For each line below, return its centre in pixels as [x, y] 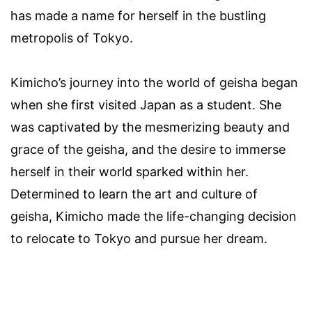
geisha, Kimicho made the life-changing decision [154, 217]
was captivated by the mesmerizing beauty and [150, 127]
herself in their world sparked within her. [130, 172]
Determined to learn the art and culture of [134, 194]
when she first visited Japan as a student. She [146, 105]
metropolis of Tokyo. [72, 38]
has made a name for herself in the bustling [138, 16]
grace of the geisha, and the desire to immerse [148, 150]
